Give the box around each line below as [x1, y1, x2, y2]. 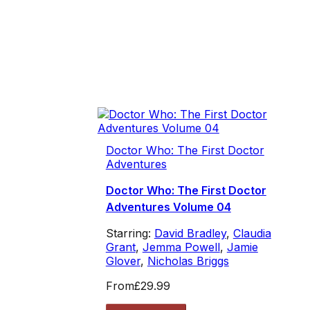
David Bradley [154, 226, 226, 241]
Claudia [232, 226, 271, 241]
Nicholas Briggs [147, 254, 229, 268]
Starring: [105, 226, 154, 241]
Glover [105, 254, 140, 268]
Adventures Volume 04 [105, 200, 231, 215]
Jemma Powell [142, 240, 220, 255]
